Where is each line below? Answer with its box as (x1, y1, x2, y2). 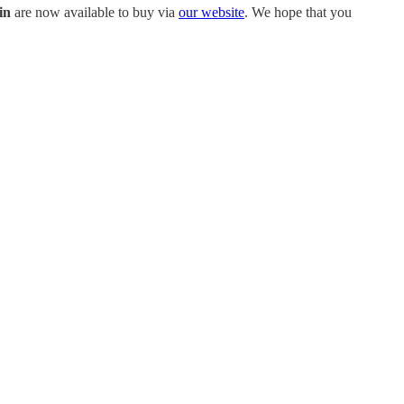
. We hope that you (244, 4, 352, 20)
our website (179, 4, 244, 20)
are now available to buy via (11, 4, 179, 20)
